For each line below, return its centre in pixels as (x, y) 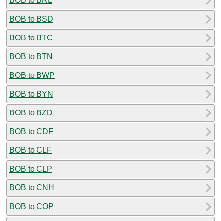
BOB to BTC (31, 37)
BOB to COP (32, 206)
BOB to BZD (31, 112)
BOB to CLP (31, 169)
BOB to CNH (32, 187)
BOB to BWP (32, 75)
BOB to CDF (31, 131)
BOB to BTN (31, 56)
